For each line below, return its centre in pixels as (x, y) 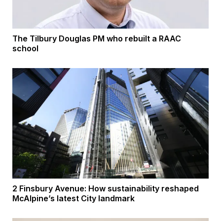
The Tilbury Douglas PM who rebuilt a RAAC (97, 39)
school (25, 49)
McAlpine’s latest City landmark (74, 199)
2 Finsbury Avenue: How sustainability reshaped (106, 189)
